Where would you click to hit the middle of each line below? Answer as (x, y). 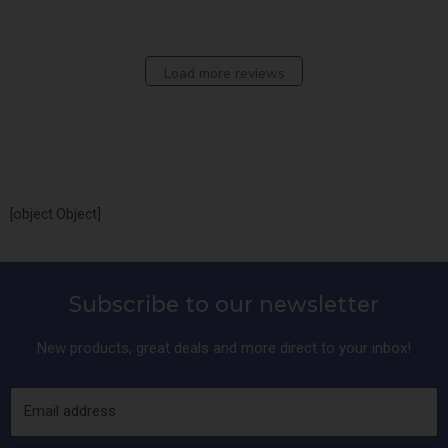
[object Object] (55, 214)
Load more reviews (224, 73)
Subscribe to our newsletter (224, 304)
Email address (70, 411)
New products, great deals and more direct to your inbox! (224, 348)
